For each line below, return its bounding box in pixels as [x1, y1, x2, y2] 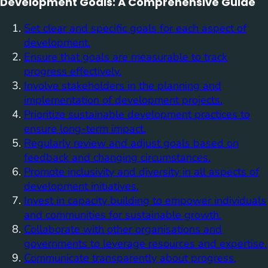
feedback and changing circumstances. [24, 150, 211, 165]
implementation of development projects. [24, 92, 223, 107]
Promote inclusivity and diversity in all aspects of [24, 164, 259, 179]
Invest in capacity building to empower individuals [24, 193, 266, 208]
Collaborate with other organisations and [24, 221, 222, 236]
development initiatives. [24, 178, 139, 193]
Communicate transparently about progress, [24, 250, 236, 265]
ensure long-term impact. [24, 121, 146, 136]
